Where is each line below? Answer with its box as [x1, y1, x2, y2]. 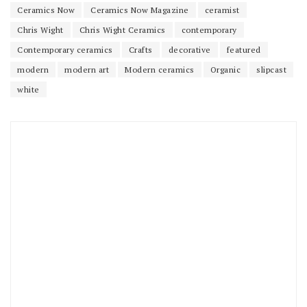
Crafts [128, 44, 153, 55]
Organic [210, 64, 241, 75]
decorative [168, 44, 211, 55]
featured [226, 44, 261, 55]
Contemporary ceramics [17, 44, 113, 55]
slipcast [256, 64, 286, 75]
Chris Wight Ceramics [79, 24, 166, 35]
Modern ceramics [125, 64, 195, 75]
